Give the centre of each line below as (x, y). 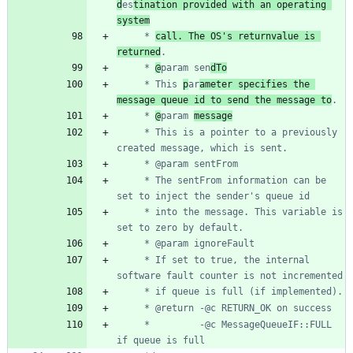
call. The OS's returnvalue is (235, 36)
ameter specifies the (255, 84)
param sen (186, 67)
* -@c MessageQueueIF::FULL (128, 324)
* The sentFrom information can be (128, 180)
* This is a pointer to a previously (128, 132)
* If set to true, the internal (128, 260)
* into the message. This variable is (128, 212)
